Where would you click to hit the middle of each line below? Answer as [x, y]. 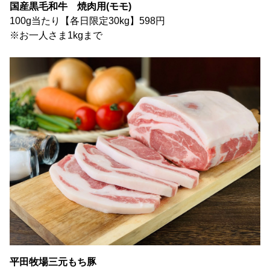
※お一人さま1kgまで [62, 35]
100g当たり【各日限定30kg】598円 [87, 20]
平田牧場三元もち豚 [53, 262]
